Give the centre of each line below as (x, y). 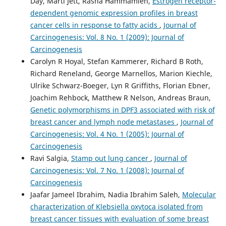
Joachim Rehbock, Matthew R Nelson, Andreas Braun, (120, 97)
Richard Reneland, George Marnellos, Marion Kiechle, (121, 73)
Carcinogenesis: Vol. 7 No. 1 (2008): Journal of (107, 170)
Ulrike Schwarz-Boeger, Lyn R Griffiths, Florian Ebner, (120, 85)
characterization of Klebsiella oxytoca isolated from (116, 206)
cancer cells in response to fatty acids (95, 25)
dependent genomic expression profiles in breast (114, 13)
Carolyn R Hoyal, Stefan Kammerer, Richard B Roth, (117, 61)
